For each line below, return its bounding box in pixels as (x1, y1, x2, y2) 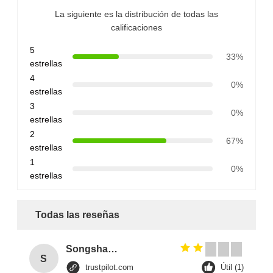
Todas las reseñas (35, 210, 119, 221)
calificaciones (110, 23, 162, 33)
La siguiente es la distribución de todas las (54, 9, 218, 19)
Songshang (107, 244, 118, 255)
